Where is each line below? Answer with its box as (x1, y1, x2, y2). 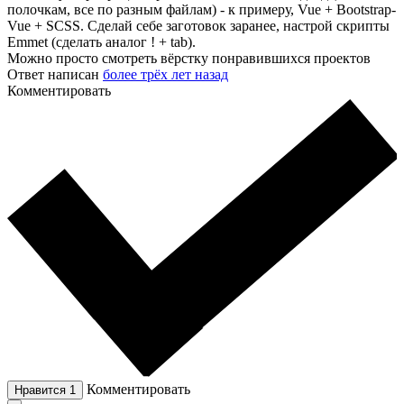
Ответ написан (7, 67, 103, 83)
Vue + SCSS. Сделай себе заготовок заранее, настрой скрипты (7, 18, 390, 34)
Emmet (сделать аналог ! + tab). (7, 34, 196, 50)
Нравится (14, 382, 69, 397)
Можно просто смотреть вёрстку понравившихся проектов (7, 50, 371, 67)
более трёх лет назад (103, 67, 228, 83)
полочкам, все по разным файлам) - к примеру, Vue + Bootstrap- (7, 2, 396, 18)
